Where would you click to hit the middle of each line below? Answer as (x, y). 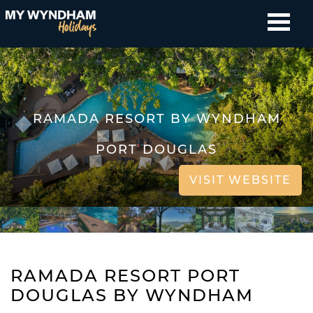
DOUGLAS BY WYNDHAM (132, 295)
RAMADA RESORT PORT (125, 275)
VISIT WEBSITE (240, 180)
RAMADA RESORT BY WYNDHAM (156, 118)
